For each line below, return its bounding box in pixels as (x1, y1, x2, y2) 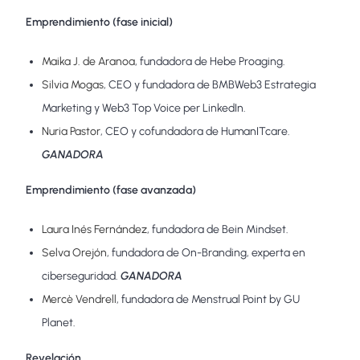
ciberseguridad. (42, 268, 121, 283)
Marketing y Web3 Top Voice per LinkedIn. (42, 100, 247, 115)
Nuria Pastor (42, 124, 101, 138)
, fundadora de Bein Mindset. (147, 222, 289, 236)
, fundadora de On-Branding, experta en (107, 245, 306, 260)
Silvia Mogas (42, 77, 104, 92)
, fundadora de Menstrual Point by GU (117, 292, 301, 306)
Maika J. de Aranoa (42, 54, 136, 68)
